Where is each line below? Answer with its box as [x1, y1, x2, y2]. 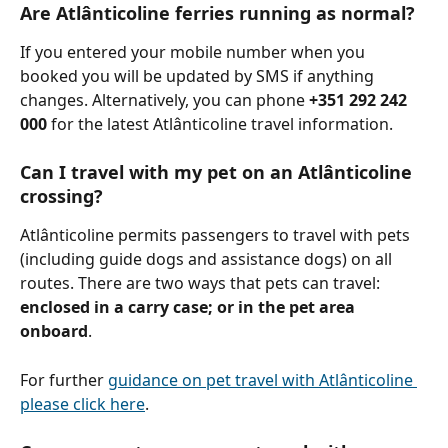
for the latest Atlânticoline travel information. [47, 112, 393, 135]
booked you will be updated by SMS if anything [20, 64, 378, 87]
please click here [20, 392, 145, 415]
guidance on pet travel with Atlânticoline [108, 368, 417, 391]
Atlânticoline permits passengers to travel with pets [20, 224, 414, 247]
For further [20, 368, 108, 391]
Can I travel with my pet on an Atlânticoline [20, 160, 417, 185]
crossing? [20, 184, 103, 209]
